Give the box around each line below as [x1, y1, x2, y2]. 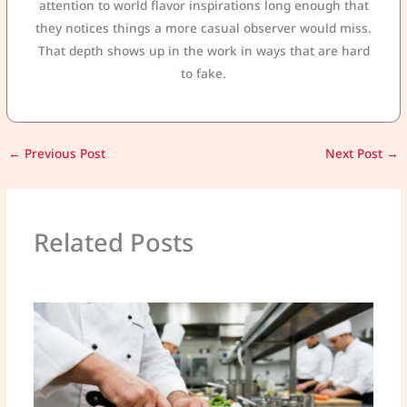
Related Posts [33, 225, 194, 260]
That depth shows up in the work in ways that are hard [37, 42, 370, 60]
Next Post [324, 144, 386, 162]
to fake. [181, 65, 226, 83]
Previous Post [21, 144, 106, 162]
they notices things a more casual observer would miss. [35, 19, 372, 37]
